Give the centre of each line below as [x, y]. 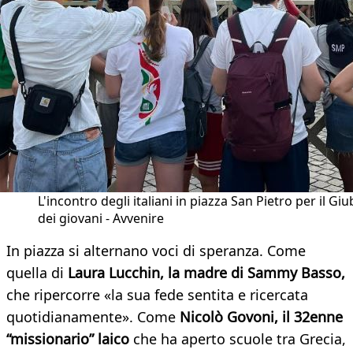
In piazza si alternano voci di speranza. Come [156, 251]
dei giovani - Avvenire [101, 219]
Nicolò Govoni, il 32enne [261, 317]
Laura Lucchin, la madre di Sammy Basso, [206, 273]
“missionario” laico [68, 339]
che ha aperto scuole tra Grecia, [238, 339]
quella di [37, 273]
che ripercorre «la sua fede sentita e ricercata [157, 295]
